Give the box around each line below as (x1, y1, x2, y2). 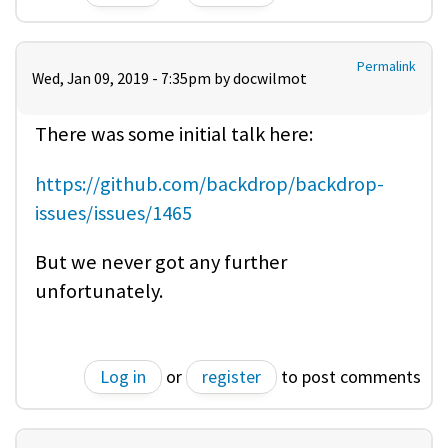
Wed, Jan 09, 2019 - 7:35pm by (32, 69, 233, 89)
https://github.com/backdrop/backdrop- (35, 170, 384, 197)
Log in (100, 365, 146, 389)
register (202, 365, 261, 389)
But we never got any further (35, 248, 287, 275)
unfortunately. (35, 277, 163, 304)
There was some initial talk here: (35, 121, 313, 148)
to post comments (277, 365, 421, 389)
